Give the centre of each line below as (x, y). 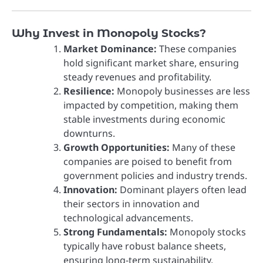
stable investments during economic (144, 119)
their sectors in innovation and (131, 204)
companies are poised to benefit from (148, 162)
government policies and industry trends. (155, 176)
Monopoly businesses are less (182, 91)
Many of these (203, 148)
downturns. (89, 134)
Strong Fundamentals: (115, 232)
